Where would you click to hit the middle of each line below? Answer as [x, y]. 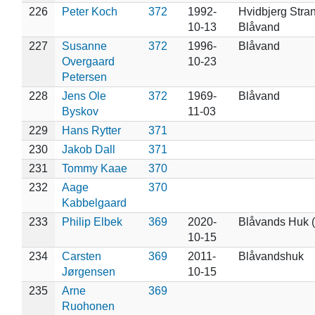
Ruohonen [88, 306]
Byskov [80, 111]
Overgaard [88, 61]
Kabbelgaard [94, 202]
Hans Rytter [91, 130]
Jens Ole [84, 96]
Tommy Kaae [94, 168]
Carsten [81, 256]
